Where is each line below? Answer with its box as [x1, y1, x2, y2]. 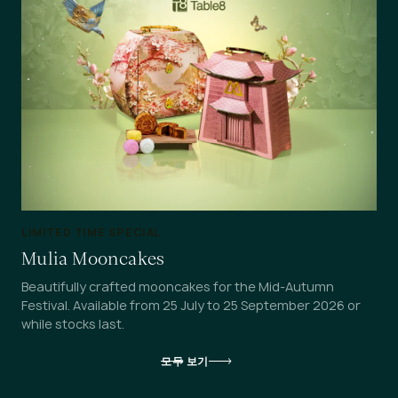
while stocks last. [21, 314, 124, 332]
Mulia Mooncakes [21, 246, 165, 270]
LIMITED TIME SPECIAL [21, 224, 161, 240]
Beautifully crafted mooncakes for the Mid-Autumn [21, 277, 334, 295]
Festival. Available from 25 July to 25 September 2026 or [21, 296, 361, 314]
